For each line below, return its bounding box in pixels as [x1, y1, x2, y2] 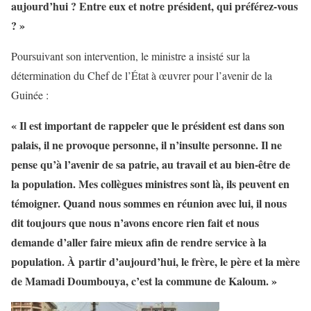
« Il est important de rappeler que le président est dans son [11, 117, 285, 133]
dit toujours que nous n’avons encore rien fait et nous [11, 214, 259, 230]
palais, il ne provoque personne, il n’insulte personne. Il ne [11, 136, 282, 153]
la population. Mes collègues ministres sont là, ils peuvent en [11, 175, 289, 192]
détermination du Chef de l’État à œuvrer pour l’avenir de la [11, 67, 272, 83]
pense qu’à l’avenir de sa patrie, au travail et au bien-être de [11, 155, 290, 172]
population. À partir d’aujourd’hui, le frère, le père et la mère [11, 253, 300, 269]
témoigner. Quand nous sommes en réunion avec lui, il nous [11, 194, 287, 211]
